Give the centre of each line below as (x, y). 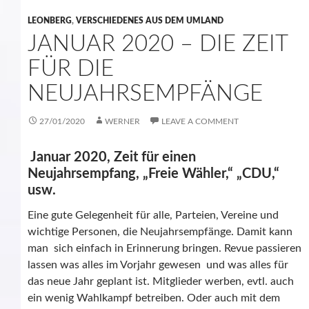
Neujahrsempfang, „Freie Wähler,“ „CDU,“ (153, 174)
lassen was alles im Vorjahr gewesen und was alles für (158, 265)
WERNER (122, 122)
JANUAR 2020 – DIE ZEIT (158, 44)
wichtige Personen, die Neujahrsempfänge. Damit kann (160, 232)
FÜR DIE (71, 69)
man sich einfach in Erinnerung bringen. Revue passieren (165, 249)
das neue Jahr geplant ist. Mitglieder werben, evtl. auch (161, 282)
